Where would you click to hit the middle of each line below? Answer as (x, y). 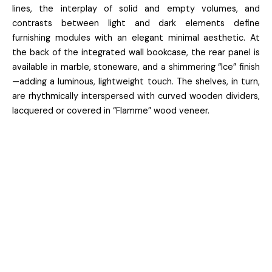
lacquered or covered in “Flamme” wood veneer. (111, 111)
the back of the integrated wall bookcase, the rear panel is (136, 53)
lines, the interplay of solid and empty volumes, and (136, 9)
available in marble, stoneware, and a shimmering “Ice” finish (136, 67)
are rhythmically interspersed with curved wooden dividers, (136, 96)
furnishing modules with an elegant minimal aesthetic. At (136, 38)
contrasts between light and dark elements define (136, 23)
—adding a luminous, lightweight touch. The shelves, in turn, (136, 82)
